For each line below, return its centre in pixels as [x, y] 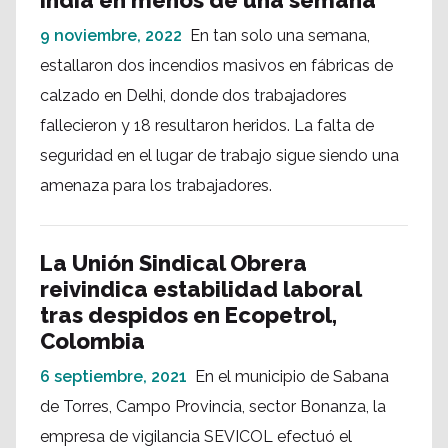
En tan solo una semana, [280, 35]
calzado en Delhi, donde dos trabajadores [193, 95]
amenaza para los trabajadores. [156, 185]
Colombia [92, 341]
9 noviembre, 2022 [111, 35]
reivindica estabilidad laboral [200, 289]
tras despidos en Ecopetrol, [188, 315]
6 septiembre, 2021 [113, 376]
